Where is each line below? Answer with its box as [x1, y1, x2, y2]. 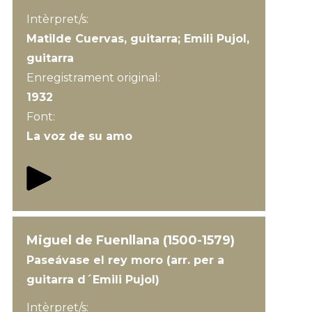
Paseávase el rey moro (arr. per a [26, 253, 224, 267]
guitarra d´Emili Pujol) [26, 273, 159, 286]
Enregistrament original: [26, 71, 163, 84]
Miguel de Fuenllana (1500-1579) [26, 233, 235, 248]
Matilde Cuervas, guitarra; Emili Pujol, [26, 32, 249, 45]
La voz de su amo [26, 130, 132, 143]
